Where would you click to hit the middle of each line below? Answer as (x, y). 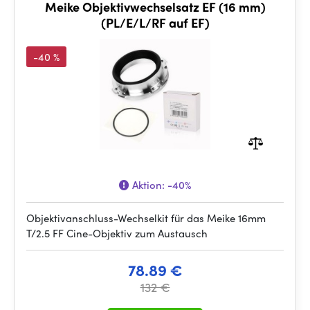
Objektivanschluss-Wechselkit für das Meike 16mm (146, 218)
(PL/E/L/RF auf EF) (155, 22)
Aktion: (148, 185)
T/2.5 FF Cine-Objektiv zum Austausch (117, 233)
